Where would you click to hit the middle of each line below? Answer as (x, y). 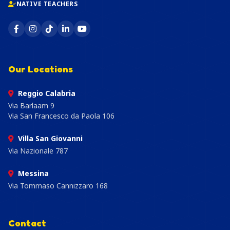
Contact (27, 223)
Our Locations (41, 69)
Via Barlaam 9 (31, 106)
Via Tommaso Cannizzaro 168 (58, 186)
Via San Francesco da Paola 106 (61, 116)
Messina (33, 173)
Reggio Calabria (47, 93)
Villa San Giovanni (50, 138)
